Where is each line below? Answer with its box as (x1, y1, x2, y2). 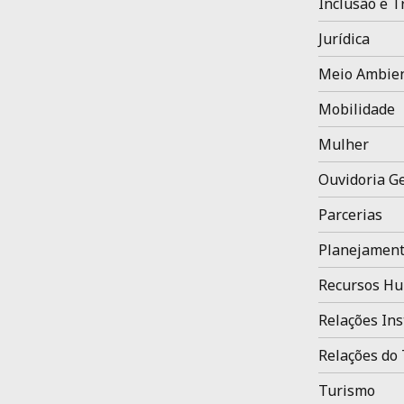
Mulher (317, 134, 369, 154)
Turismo (317, 381, 375, 400)
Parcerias (317, 205, 382, 225)
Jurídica (317, 29, 370, 49)
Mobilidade (317, 99, 395, 119)
